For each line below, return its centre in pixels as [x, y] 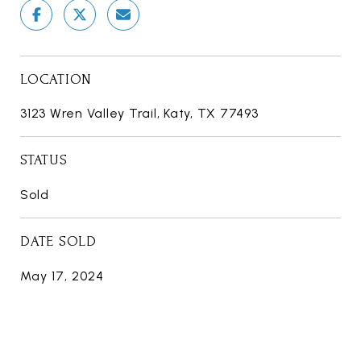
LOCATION [56, 80]
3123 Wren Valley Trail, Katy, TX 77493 [139, 114]
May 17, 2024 [62, 276]
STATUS [44, 160]
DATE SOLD [58, 242]
